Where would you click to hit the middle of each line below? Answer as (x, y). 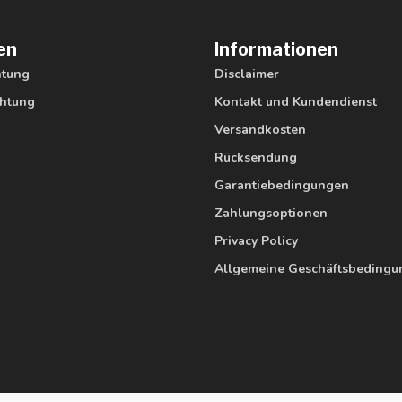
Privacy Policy (256, 241)
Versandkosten (260, 130)
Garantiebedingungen (282, 186)
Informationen (276, 50)
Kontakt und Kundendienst (296, 102)
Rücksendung (256, 158)
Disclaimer (247, 74)
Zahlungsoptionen (271, 214)
